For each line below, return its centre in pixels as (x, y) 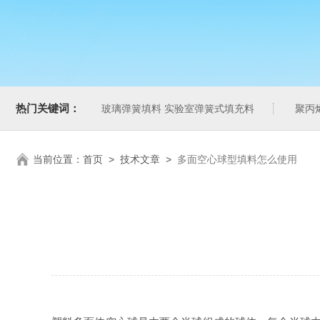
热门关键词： (48, 108)
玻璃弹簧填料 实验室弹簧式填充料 (178, 109)
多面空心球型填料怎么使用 (237, 159)
